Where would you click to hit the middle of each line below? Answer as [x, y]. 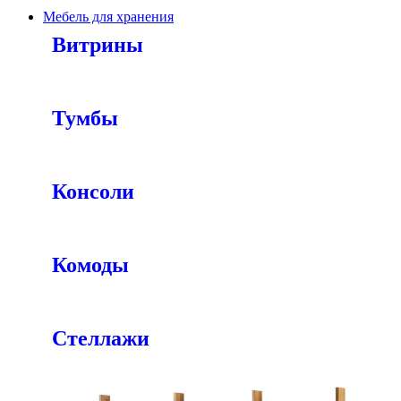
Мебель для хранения [108, 17]
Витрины [98, 45]
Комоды [90, 265]
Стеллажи [101, 338]
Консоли [93, 192]
